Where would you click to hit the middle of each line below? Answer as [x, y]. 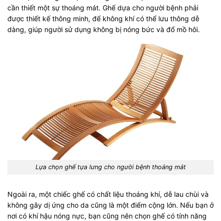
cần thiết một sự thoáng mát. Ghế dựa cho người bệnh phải [103, 8]
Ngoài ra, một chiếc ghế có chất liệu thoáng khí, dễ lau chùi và [108, 194]
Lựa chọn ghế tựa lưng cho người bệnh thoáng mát [110, 167]
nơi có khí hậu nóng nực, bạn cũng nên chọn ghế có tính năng [107, 216]
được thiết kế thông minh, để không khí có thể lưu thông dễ [103, 19]
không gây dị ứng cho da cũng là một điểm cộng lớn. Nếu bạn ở [110, 205]
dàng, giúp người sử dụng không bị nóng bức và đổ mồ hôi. [104, 30]
